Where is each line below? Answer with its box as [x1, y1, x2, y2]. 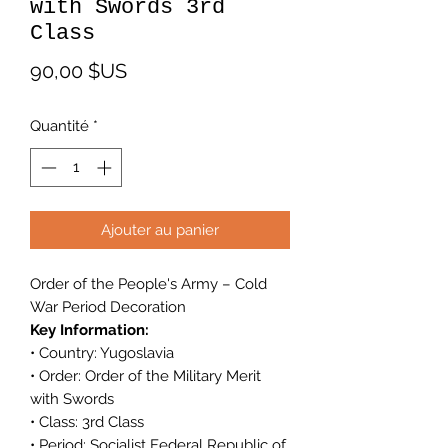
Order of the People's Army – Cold [30, 274, 267, 293]
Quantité [30, 117, 89, 135]
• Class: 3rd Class [30, 412, 144, 431]
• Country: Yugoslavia [30, 343, 174, 362]
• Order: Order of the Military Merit [30, 366, 261, 385]
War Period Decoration [30, 297, 186, 316]
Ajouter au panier [101, 220, 219, 239]
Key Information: [30, 320, 149, 339]
